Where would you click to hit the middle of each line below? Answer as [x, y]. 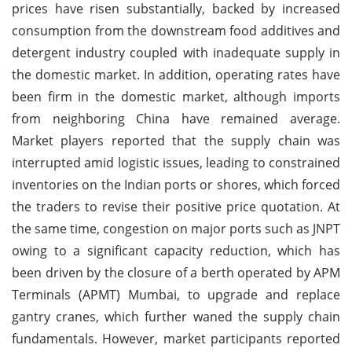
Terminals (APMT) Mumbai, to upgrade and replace [176, 294]
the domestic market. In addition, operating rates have [176, 74]
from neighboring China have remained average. [176, 118]
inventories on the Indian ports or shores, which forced [176, 184]
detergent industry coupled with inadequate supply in [176, 52]
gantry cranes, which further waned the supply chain [176, 316]
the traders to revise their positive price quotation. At [176, 206]
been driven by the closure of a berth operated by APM [176, 272]
